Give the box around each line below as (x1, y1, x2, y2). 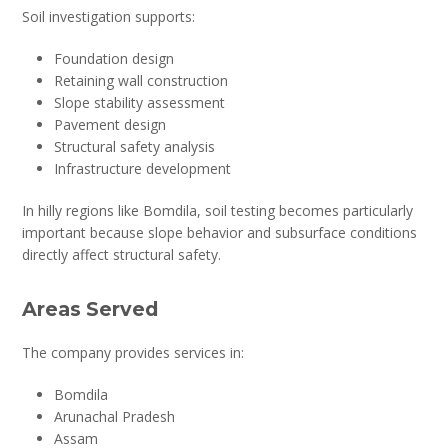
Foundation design (54, 48, 175, 68)
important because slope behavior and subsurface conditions (22, 222, 418, 242)
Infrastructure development (54, 158, 232, 178)
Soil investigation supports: (22, 6, 196, 26)
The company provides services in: (22, 342, 245, 362)
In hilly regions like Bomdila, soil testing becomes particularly (22, 200, 414, 220)
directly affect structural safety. (22, 244, 222, 264)
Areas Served (22, 296, 159, 321)
